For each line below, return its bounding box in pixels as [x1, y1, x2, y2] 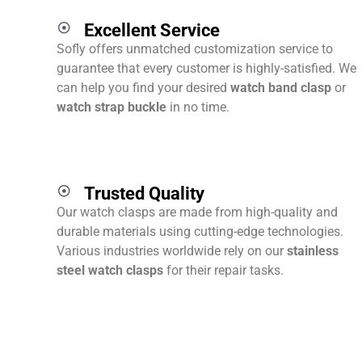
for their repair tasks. [163, 263, 284, 279]
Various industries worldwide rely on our [57, 243, 287, 259]
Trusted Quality [83, 183, 204, 204]
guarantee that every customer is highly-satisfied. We [57, 61, 356, 77]
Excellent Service [83, 20, 220, 41]
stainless [287, 243, 339, 259]
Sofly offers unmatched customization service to [57, 41, 333, 57]
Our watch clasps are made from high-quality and [57, 204, 338, 221]
